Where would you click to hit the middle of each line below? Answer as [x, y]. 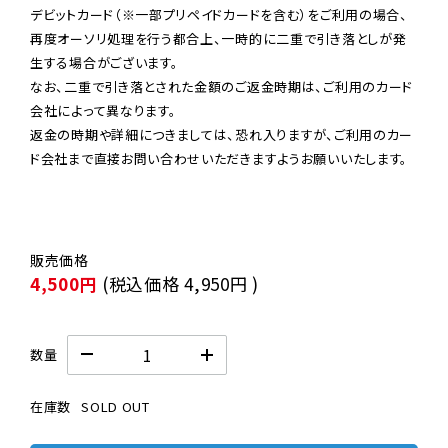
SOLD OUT [115, 406]
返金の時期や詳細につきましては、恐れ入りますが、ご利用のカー [221, 134]
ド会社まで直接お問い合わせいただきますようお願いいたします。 [219, 158]
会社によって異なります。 [103, 110]
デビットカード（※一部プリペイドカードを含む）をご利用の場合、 [219, 14]
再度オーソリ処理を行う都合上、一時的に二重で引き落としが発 [218, 38]
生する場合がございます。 [104, 62]
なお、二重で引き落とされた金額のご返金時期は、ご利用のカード [221, 86]
